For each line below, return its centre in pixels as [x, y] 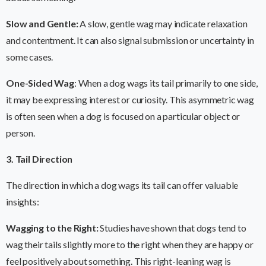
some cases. [30, 57]
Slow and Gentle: [42, 24]
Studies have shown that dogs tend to [172, 228]
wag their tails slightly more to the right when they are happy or [130, 245]
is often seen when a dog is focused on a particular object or [123, 116]
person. [20, 133]
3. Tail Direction [39, 159]
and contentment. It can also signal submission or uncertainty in [130, 40]
